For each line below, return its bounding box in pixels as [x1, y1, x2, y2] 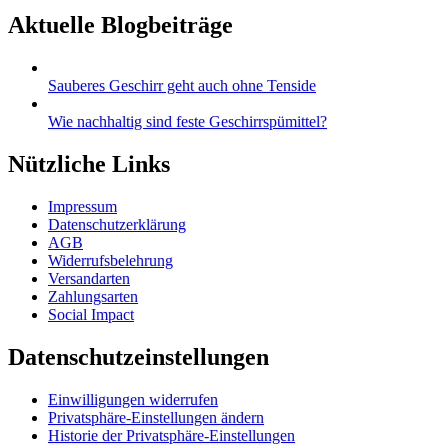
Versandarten [48, 269, 130, 287]
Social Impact [48, 305, 134, 323]
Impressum [48, 197, 117, 215]
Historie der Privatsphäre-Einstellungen [48, 426, 295, 444]
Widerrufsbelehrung [48, 251, 173, 269]
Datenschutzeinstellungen [8, 343, 269, 370]
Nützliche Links [8, 151, 170, 178]
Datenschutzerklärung [48, 215, 186, 233]
